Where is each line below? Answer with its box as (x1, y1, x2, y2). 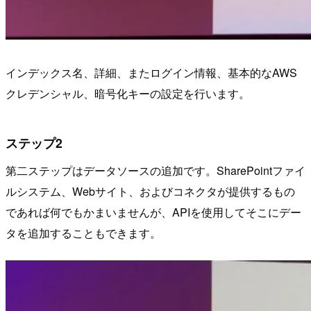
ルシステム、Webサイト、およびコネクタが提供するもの (6, 183, 295, 199)
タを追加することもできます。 (6, 224, 161, 241)
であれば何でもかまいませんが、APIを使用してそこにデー (6, 203, 301, 220)
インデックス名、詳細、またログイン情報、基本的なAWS (6, 64, 297, 81)
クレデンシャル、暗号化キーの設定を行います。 (6, 85, 250, 101)
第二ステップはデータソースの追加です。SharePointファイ (6, 162, 305, 178)
